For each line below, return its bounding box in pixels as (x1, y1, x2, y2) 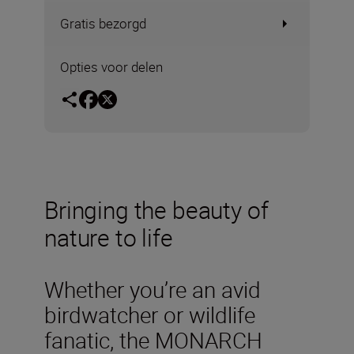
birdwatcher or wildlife (44, 299, 255, 330)
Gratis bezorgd (60, 14, 146, 32)
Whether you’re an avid (44, 273, 261, 304)
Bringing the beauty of (44, 193, 269, 226)
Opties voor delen (60, 58, 163, 76)
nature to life (44, 220, 173, 254)
